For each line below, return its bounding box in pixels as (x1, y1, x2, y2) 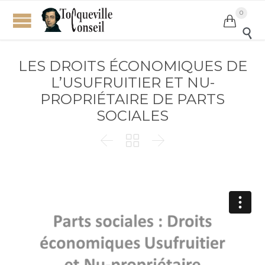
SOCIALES (96, 107, 169, 124)
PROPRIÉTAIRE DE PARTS (40, 91, 225, 108)
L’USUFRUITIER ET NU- (50, 74, 215, 91)
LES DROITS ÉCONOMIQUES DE (18, 57, 247, 75)
